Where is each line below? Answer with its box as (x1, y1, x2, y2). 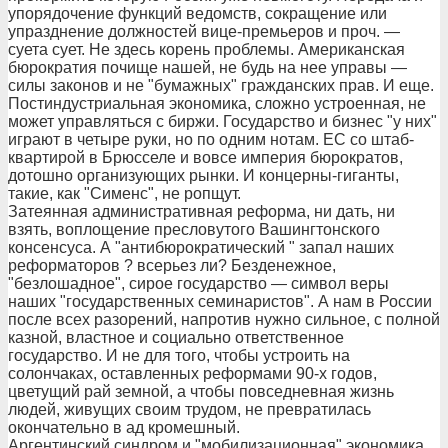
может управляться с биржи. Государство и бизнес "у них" (8, 113, 437, 130)
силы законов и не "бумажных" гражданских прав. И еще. (8, 77, 434, 94)
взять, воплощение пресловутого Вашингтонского (8, 221, 380, 238)
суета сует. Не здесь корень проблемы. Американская (8, 41, 405, 58)
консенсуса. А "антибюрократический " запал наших (8, 239, 394, 256)
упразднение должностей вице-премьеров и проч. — (8, 23, 400, 40)
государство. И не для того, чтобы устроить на (8, 347, 350, 364)
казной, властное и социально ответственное (8, 329, 344, 346)
